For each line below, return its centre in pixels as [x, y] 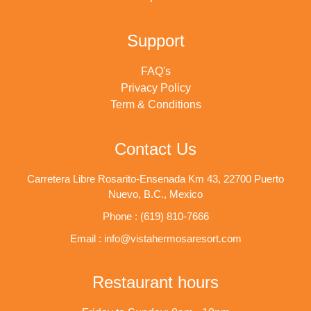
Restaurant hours [155, 283]
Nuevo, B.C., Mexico [155, 194]
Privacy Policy [155, 88]
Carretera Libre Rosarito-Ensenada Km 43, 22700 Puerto [155, 179]
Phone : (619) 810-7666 [155, 217]
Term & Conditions [155, 105]
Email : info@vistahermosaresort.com [155, 239]
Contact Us [155, 149]
